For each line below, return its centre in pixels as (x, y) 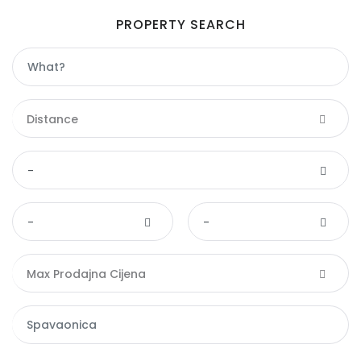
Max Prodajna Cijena (86, 274)
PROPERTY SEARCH (180, 25)
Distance (52, 120)
